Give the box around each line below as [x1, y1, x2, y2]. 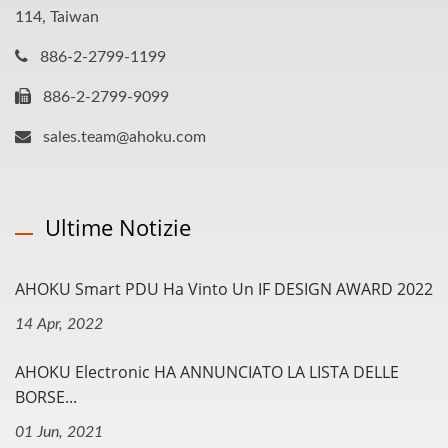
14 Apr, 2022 [15, 316, 103, 332]
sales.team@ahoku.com [43, 129, 206, 145]
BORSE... [15, 386, 77, 408]
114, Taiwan [15, 9, 99, 25]
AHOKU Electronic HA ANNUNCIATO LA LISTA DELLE [15, 361, 399, 383]
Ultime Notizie [45, 212, 191, 242]
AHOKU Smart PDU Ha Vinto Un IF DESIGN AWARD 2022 [15, 278, 433, 300]
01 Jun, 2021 [15, 424, 103, 440]
